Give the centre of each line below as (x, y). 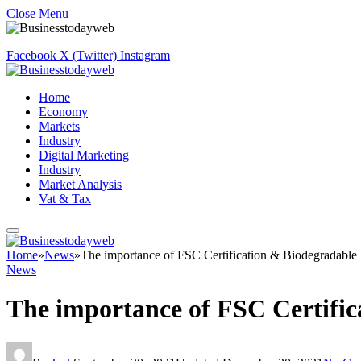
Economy (63, 112)
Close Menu (37, 13)
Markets (59, 126)
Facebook (31, 55)
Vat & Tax (65, 199)
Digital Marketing (84, 155)
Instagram (145, 55)
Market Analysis (80, 184)
